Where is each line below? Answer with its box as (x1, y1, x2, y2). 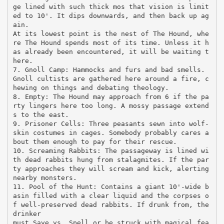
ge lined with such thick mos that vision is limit (12, 2, 209, 10)
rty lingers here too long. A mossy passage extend (12, 101, 209, 109)
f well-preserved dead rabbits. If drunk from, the (12, 200, 209, 208)
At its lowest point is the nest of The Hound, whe (12, 29, 209, 37)
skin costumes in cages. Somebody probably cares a (12, 128, 209, 136)
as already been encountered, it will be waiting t (12, 47, 209, 55)
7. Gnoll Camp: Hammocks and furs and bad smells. (12, 65, 205, 73)
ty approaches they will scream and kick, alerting (12, 164, 209, 172)
